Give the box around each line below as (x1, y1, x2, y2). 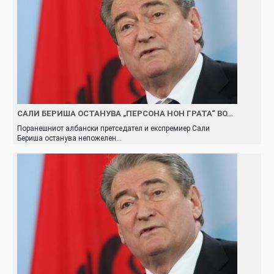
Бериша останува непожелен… (17, 133, 122, 143)
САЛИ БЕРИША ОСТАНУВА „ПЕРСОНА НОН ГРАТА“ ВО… (17, 108, 233, 118)
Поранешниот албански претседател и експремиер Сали (17, 124, 210, 133)
